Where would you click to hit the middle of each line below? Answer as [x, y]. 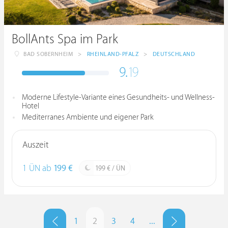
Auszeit [35, 145]
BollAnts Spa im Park [65, 39]
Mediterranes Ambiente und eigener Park [88, 117]
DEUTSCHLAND [174, 54]
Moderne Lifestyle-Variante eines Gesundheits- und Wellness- [118, 97]
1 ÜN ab [38, 168]
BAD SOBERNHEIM [48, 54]
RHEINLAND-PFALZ [112, 54]
